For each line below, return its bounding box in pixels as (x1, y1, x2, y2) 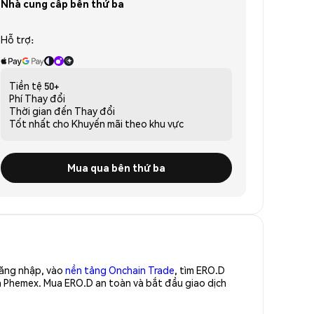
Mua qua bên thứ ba (67, 161, 165, 174)
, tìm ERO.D (175, 263, 225, 276)
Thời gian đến (9, 104, 72, 117)
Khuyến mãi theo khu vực (71, 116, 184, 130)
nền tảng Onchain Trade (65, 263, 175, 276)
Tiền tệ (9, 78, 42, 92)
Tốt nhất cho (9, 116, 69, 130)
